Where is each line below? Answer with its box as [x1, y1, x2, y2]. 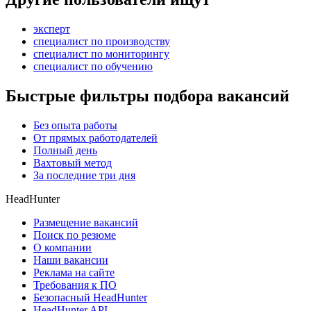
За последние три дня [33, 169, 135, 181]
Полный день [33, 144, 97, 156]
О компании [33, 241, 92, 253]
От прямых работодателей [33, 131, 158, 144]
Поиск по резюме [33, 228, 116, 241]
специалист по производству [33, 35, 170, 48]
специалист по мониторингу [33, 48, 169, 60]
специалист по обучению [33, 60, 153, 73]
